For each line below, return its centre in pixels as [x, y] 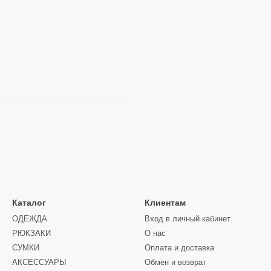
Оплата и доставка [179, 248]
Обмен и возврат [175, 263]
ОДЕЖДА [30, 219]
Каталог [29, 203]
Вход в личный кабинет [188, 219]
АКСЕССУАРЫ [39, 263]
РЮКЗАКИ [31, 233]
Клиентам [165, 203]
